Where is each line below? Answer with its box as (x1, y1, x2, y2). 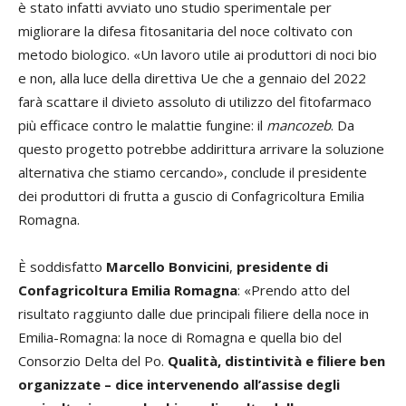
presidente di (237, 257, 328, 275)
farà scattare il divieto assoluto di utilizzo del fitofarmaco (18, 92, 372, 111)
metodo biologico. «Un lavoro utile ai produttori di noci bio (18, 45, 377, 63)
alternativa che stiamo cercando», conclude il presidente (18, 163, 367, 181)
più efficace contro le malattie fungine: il (18, 116, 266, 134)
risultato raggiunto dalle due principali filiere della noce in (18, 304, 369, 323)
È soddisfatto (18, 257, 106, 275)
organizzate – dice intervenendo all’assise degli (18, 375, 340, 393)
